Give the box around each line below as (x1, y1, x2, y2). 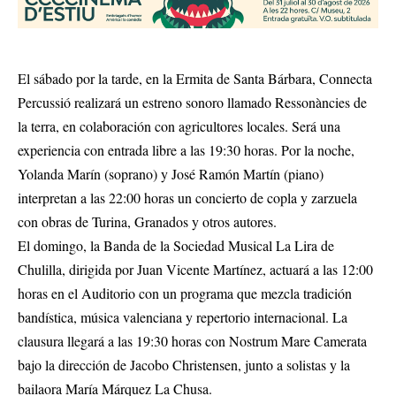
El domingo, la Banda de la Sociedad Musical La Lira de (18, 236, 334, 255)
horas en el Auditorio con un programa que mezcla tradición (18, 284, 352, 302)
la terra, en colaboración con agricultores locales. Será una (18, 117, 340, 135)
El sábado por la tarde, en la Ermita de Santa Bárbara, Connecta (18, 69, 372, 88)
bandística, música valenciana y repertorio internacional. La (18, 308, 347, 326)
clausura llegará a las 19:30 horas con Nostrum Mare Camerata (18, 331, 367, 350)
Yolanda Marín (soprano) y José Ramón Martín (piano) (18, 164, 324, 183)
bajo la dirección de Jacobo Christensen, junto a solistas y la (18, 355, 350, 374)
